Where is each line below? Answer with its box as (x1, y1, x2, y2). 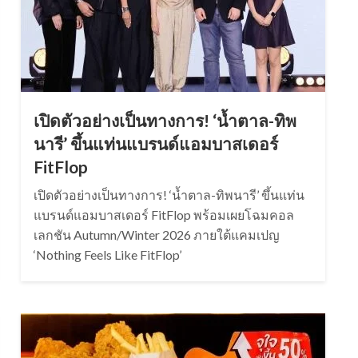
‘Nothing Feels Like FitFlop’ (33, 247, 181, 263)
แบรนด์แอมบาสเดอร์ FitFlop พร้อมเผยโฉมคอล (33, 207, 294, 223)
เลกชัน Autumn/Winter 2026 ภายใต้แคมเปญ (33, 227, 280, 243)
